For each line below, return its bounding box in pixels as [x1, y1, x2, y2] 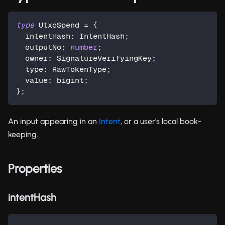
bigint [52, 75, 84, 84]
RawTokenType [48, 64, 106, 73]
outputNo [25, 42, 61, 51]
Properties [8, 161, 62, 176]
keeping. [8, 129, 38, 139]
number [70, 42, 97, 51]
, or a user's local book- [121, 116, 201, 126]
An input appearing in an [8, 116, 99, 126]
